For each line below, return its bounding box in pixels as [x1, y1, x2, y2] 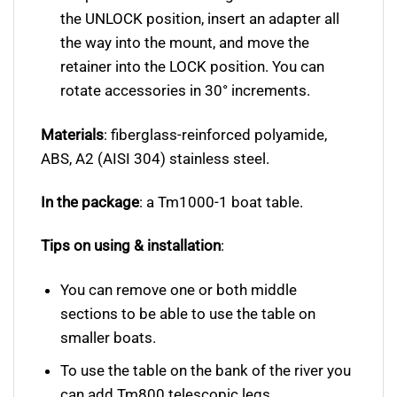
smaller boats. [60, 328, 157, 346]
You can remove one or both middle [60, 280, 298, 299]
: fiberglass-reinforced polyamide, [104, 125, 327, 144]
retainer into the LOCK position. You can [60, 58, 325, 76]
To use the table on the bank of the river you [60, 362, 352, 380]
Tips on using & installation [41, 237, 221, 255]
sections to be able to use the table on [60, 304, 316, 323]
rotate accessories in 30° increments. [60, 82, 311, 100]
